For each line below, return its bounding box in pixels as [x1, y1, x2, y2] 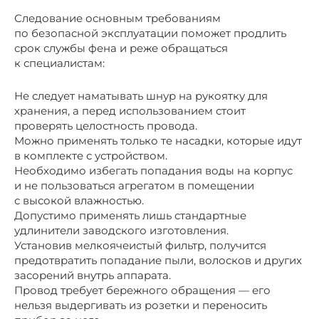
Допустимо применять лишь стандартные [14, 208, 246, 222]
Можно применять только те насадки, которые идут [14, 133, 302, 147]
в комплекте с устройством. [14, 148, 167, 162]
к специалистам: [14, 56, 105, 70]
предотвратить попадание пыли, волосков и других [14, 253, 302, 267]
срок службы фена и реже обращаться [14, 41, 228, 55]
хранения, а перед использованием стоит [14, 103, 246, 117]
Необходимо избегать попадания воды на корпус [14, 163, 293, 177]
